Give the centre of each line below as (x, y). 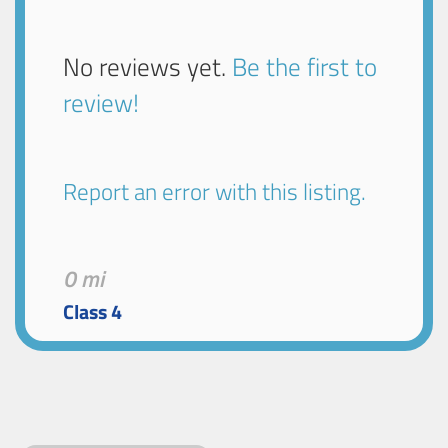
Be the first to (305, 67)
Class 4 (93, 312)
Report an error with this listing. (215, 192)
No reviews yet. (148, 67)
